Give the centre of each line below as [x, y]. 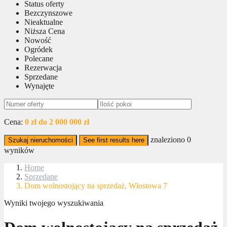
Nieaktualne [44, 22]
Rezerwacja [43, 67]
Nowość [38, 40]
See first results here [114, 140]
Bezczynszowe [48, 13]
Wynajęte [39, 86]
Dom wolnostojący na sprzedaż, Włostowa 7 [96, 185]
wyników [19, 150]
